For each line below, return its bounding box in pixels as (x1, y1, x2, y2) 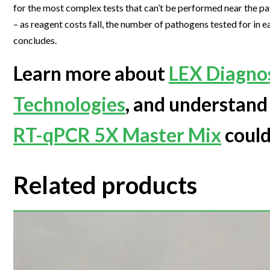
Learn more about (13, 61, 169, 86)
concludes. (13, 34, 57, 46)
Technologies (13, 92, 125, 116)
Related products (13, 171, 197, 200)
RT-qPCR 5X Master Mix (13, 123, 221, 147)
